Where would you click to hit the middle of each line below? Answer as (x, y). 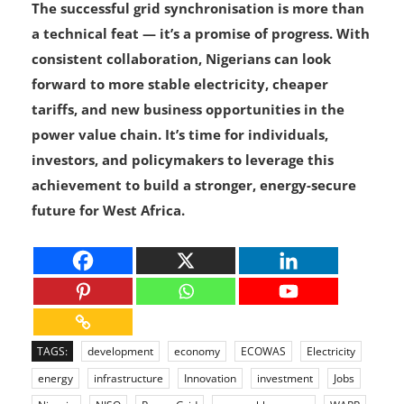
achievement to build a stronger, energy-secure (194, 224)
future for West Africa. (108, 249)
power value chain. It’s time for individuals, (180, 174)
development (120, 390)
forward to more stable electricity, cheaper (180, 123)
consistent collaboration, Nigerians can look (181, 98)
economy (197, 390)
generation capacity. (96, 22)
